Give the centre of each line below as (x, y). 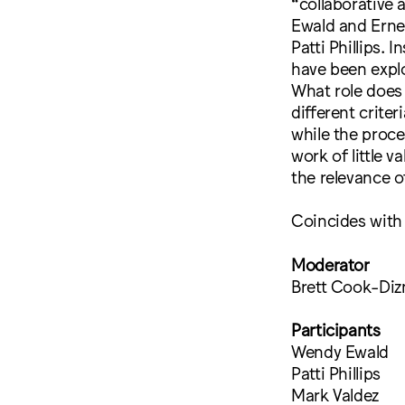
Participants (336, 329)
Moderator (330, 264)
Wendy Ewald (340, 350)
